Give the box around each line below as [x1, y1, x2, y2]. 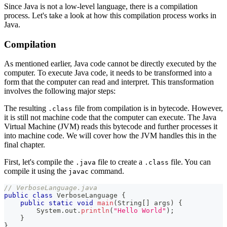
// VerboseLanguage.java [4, 184, 97, 192]
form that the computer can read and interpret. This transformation [4, 78, 214, 87]
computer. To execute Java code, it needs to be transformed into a [4, 68, 212, 78]
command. [89, 167, 124, 176]
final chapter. [4, 140, 45, 149]
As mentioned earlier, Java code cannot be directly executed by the [4, 59, 216, 68]
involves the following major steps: [4, 87, 116, 96]
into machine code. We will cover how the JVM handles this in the [4, 131, 216, 140]
